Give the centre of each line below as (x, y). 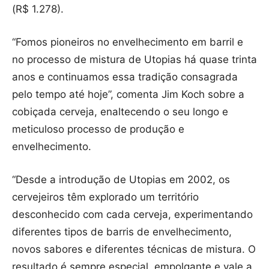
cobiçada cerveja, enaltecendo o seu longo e (120, 112)
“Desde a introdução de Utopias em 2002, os (121, 180)
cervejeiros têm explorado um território (105, 197)
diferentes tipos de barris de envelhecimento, (122, 232)
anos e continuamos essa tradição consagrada (125, 77)
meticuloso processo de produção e (98, 129)
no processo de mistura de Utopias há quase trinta (134, 60)
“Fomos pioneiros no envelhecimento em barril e (128, 42)
